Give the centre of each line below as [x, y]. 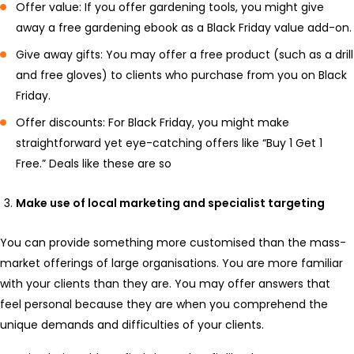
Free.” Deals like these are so [94, 164]
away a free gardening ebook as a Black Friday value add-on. [184, 28]
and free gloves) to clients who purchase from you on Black [181, 75]
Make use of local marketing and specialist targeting [170, 203]
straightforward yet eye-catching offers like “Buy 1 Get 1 [169, 143]
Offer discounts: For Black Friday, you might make [153, 123]
